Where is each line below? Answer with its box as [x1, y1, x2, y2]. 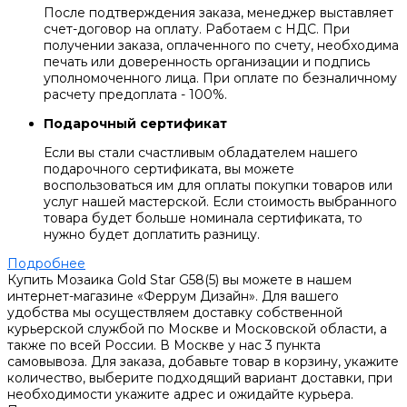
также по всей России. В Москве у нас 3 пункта [7, 337, 321, 354]
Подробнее [7, 255, 85, 273]
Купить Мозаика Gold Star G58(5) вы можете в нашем [7, 272, 352, 289]
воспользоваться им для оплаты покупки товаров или [44, 177, 392, 194]
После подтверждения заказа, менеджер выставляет [44, 5, 393, 22]
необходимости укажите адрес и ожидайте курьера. [7, 386, 353, 403]
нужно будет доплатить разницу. [44, 226, 260, 243]
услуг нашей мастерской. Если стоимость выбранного [44, 194, 397, 211]
